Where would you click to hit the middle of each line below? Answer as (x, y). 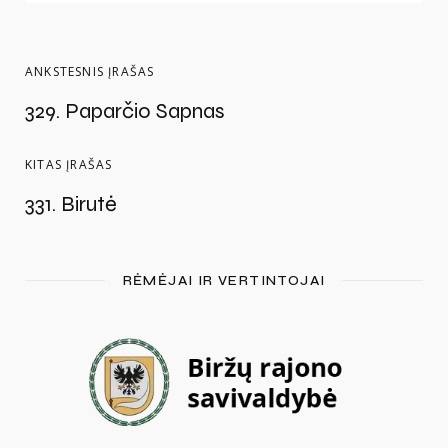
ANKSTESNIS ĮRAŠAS (90, 71)
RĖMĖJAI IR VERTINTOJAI (224, 280)
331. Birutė (71, 203)
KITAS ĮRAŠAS (69, 164)
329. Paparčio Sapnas (125, 110)
